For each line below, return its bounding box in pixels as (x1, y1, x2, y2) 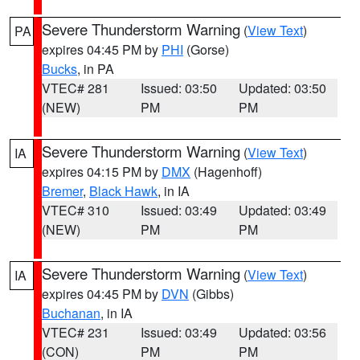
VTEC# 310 (42, 201, 109, 219)
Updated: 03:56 (239, 323, 327, 342)
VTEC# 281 (42, 79, 109, 97)
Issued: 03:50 (140, 79, 217, 97)
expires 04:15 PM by (42, 162, 162, 181)
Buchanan (42, 304, 100, 322)
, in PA (77, 59, 114, 78)
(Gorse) (183, 40, 229, 59)
